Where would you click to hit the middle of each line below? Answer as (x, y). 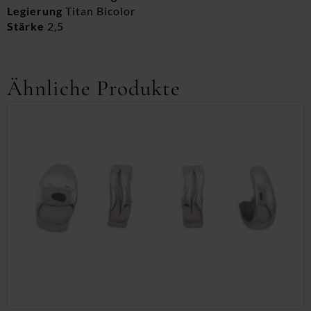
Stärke (26, 26)
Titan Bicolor (99, 11)
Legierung (35, 11)
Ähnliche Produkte (94, 88)
